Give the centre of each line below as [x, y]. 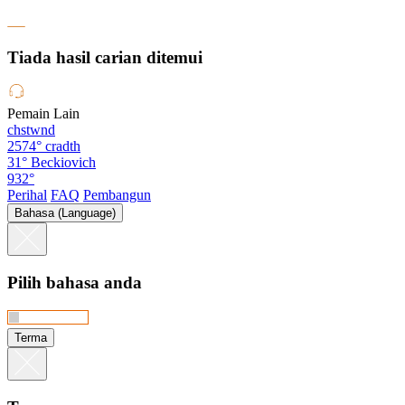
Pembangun [117, 195]
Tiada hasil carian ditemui [105, 57]
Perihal [27, 195]
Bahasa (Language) [65, 213]
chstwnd [31, 130]
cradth [63, 146]
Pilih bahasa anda [75, 283]
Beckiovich [63, 163]
